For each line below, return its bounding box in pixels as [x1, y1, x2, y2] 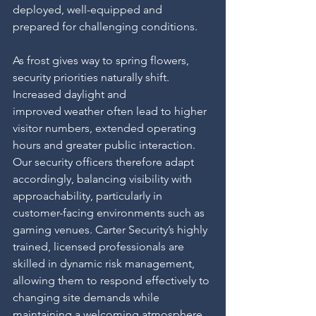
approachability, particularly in [13, 189, 165, 202]
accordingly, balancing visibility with [13, 172, 195, 186]
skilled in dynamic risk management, [13, 257, 197, 270]
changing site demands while [13, 291, 162, 304]
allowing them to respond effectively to [13, 274, 212, 287]
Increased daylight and [13, 87, 126, 101]
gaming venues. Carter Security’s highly [13, 223, 210, 236]
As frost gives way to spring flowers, [13, 54, 192, 67]
